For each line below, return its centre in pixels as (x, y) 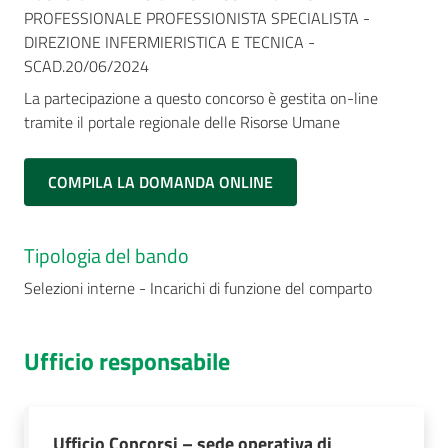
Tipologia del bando (106, 255)
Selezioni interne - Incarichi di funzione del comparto (198, 288)
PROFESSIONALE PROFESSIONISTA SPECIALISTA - (197, 18)
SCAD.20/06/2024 (86, 66)
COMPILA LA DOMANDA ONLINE (160, 182)
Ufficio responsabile (127, 361)
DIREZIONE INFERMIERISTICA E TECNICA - (169, 42)
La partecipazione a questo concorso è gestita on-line (201, 98)
